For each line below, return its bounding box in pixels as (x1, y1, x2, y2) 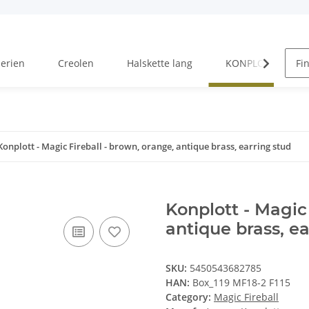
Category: (166, 290, 214, 304)
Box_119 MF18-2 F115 (192, 276, 290, 290)
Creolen (57, 57, 94, 70)
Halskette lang (126, 57, 192, 70)
